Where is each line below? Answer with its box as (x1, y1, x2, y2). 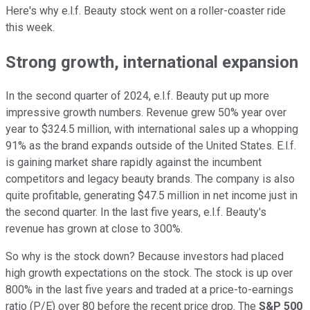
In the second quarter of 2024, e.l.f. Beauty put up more (6, 89, 269, 103)
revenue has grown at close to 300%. (6, 222, 183, 236)
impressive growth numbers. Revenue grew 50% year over (6, 106, 286, 120)
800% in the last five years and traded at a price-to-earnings (6, 283, 293, 297)
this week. (6, 20, 55, 34)
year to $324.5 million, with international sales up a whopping (6, 122, 298, 136)
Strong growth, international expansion (6, 52, 298, 72)
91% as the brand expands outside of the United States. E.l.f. (6, 139, 296, 153)
